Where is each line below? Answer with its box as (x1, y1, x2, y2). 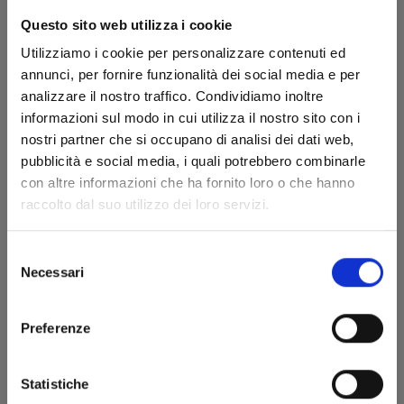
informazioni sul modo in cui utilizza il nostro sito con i (21, 110, 360, 126)
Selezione (6, 245, 65, 262)
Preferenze (21, 319, 90, 335)
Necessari (21, 263, 84, 280)
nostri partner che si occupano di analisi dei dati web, (21, 132, 354, 148)
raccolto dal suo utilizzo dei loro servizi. (21, 197, 270, 213)
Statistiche (21, 375, 89, 391)
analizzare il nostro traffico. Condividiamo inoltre (21, 88, 324, 105)
